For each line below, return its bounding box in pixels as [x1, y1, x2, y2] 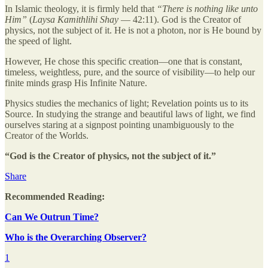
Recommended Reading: [5, 191, 105, 202]
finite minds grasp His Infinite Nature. [5, 77, 147, 88]
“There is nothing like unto [157, 3, 258, 14]
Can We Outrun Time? [5, 211, 99, 222]
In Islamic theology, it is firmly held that [5, 3, 157, 14]
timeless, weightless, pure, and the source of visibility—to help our [5, 66, 255, 77]
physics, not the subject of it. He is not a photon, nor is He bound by [5, 25, 261, 35]
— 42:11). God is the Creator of [118, 14, 241, 25]
